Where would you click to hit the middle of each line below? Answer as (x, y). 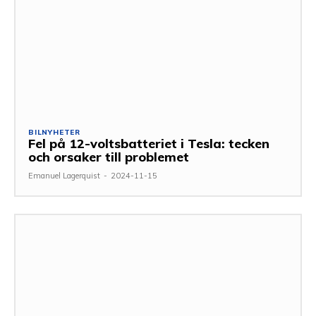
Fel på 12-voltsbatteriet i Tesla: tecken (149, 143)
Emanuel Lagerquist (64, 175)
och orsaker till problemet (109, 157)
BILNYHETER (54, 132)
